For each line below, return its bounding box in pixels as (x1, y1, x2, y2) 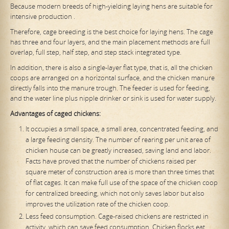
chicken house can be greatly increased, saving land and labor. (26, 146, 211, 155)
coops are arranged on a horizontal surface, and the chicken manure (10, 73, 215, 83)
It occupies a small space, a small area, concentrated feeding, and (26, 124, 218, 134)
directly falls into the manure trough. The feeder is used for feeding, (10, 83, 210, 93)
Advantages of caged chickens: (10, 109, 101, 119)
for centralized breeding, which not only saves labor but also (26, 189, 204, 198)
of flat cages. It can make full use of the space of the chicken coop (26, 178, 218, 188)
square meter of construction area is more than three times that (26, 167, 214, 177)
